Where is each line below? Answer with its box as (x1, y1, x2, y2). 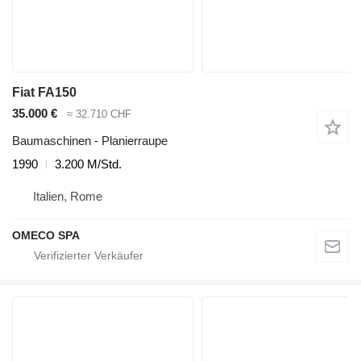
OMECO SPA (12, 229, 80, 243)
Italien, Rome (33, 189, 102, 204)
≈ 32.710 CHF (67, 107, 131, 120)
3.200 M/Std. (55, 157, 122, 172)
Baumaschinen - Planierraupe (12, 134, 168, 148)
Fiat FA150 (12, 85, 77, 99)
